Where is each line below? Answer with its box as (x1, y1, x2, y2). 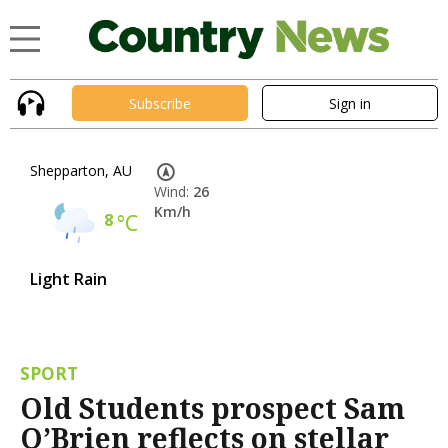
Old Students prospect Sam (20, 389, 405, 428)
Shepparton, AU (30, 161, 132, 181)
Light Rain (30, 268, 107, 291)
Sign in (329, 93, 371, 113)
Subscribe (129, 93, 191, 113)
